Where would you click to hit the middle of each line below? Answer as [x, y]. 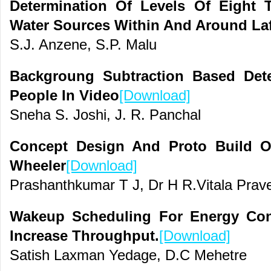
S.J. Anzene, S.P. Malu [83, 45]
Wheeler [38, 166]
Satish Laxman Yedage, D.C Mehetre [128, 255]
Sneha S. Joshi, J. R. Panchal [105, 115]
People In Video [64, 96]
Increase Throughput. [84, 236]
